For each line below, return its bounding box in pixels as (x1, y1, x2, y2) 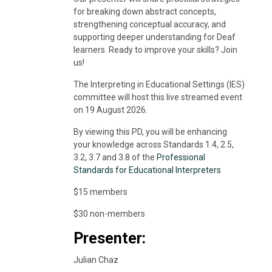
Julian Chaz (73, 254, 118, 265)
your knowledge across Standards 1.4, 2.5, (73, 139, 234, 149)
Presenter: (73, 229, 146, 247)
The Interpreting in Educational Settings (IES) (73, 79, 245, 89)
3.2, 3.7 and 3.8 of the (73, 152, 155, 162)
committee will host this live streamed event (73, 92, 242, 102)
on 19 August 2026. (73, 104, 148, 115)
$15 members (73, 186, 127, 197)
